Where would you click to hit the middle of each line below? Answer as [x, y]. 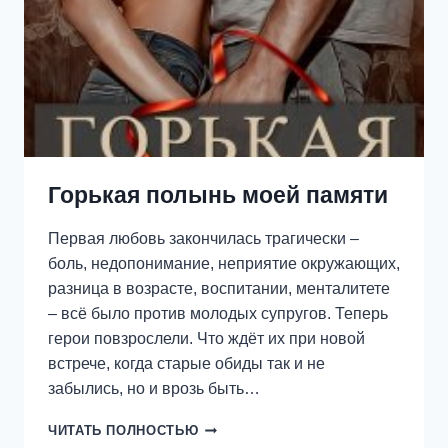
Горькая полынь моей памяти [218, 195]
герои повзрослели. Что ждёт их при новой [206, 339]
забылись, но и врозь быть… [154, 389]
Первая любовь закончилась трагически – [203, 239]
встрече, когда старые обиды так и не [186, 364]
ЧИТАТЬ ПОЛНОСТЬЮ [123, 431]
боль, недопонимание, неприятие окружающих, [224, 264]
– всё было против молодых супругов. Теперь [218, 314]
